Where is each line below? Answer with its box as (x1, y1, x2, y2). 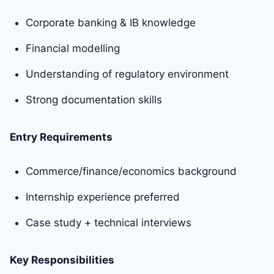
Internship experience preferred (26, 191, 180, 204)
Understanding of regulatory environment (26, 68, 229, 81)
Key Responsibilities (10, 254, 114, 267)
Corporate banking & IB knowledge (26, 17, 196, 29)
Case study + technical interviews (26, 217, 191, 229)
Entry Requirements (10, 131, 113, 144)
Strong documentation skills (26, 94, 162, 106)
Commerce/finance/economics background (26, 165, 237, 178)
